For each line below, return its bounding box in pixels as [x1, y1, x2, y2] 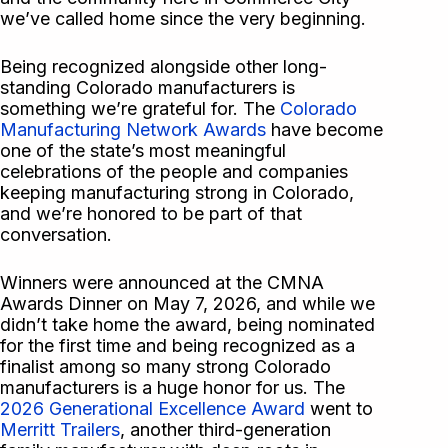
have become [266, 119, 383, 141]
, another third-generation [120, 419, 331, 441]
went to [305, 398, 373, 420]
